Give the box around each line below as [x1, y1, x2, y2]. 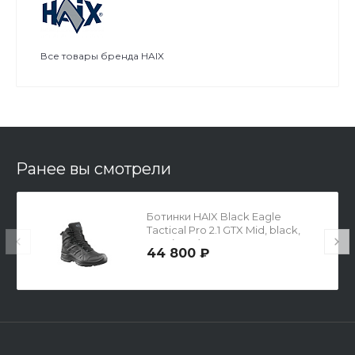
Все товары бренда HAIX [40, 50, 164, 62]
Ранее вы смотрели [16, 159, 171, 178]
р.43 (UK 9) [147, 237, 202, 250]
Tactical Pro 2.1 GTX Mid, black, [147, 223, 301, 236]
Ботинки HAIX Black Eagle [147, 210, 282, 223]
